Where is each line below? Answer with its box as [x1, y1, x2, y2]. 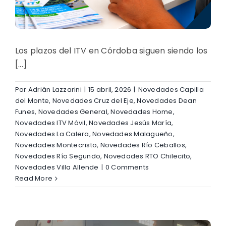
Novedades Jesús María [89, 118, 172, 128]
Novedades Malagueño [92, 129, 173, 139]
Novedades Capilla [138, 85, 204, 95]
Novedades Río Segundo [15, 151, 101, 161]
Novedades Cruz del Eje [52, 96, 134, 106]
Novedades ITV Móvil [15, 118, 86, 128]
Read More [15, 174, 53, 184]
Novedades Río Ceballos [100, 140, 185, 150]
